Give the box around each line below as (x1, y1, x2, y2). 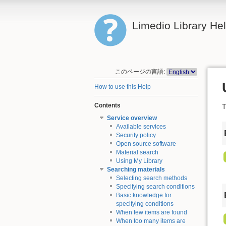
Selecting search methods (116, 175, 187, 182)
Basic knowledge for (116, 192, 172, 199)
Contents (94, 101, 121, 109)
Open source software (116, 140, 176, 148)
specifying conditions (116, 200, 174, 208)
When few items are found (116, 209, 187, 216)
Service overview (106, 115, 157, 122)
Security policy (116, 132, 156, 139)
